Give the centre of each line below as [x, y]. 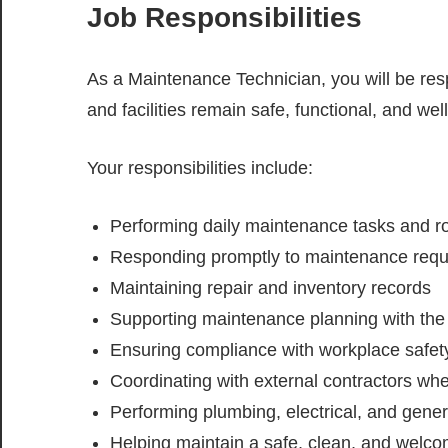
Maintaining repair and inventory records [270, 288]
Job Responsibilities [224, 18]
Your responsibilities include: [200, 168]
